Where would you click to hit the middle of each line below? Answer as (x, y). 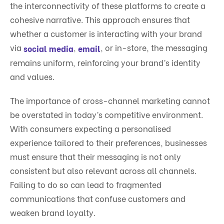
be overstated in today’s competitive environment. (106, 114)
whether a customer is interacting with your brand (106, 33)
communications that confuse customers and (98, 198)
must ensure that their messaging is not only (95, 156)
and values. (32, 76)
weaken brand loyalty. (53, 212)
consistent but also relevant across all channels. (103, 170)
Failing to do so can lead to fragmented (86, 184)
